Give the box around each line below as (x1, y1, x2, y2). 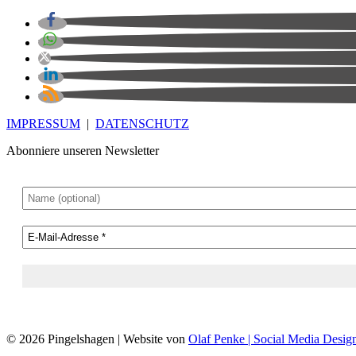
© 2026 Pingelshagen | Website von (6, 332, 188, 346)
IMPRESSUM (6, 117, 80, 131)
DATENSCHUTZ (95, 117, 189, 131)
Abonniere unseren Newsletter (6, 144, 159, 158)
